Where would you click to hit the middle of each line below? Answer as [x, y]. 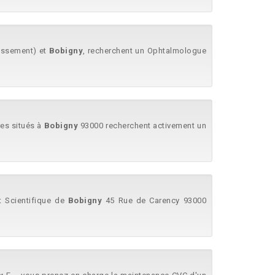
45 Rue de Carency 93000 [154, 200]
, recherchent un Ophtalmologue [145, 51]
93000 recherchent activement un [142, 126]
